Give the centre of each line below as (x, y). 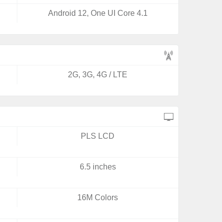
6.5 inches (98, 167)
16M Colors (98, 197)
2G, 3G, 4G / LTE (98, 75)
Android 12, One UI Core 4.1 (98, 13)
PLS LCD (98, 136)
